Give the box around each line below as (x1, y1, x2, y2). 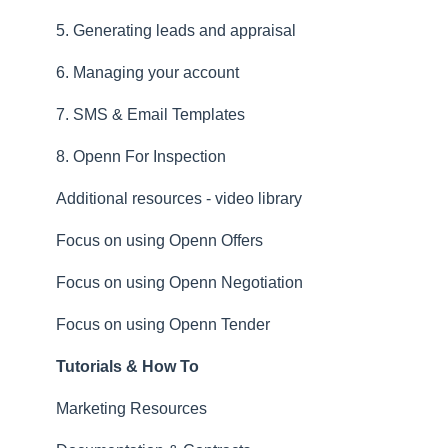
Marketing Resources (56, 400, 207, 418)
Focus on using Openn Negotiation (56, 274, 303, 292)
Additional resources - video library (56, 190, 302, 208)
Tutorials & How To (56, 358, 199, 376)
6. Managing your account (56, 64, 239, 82)
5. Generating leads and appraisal (56, 22, 296, 40)
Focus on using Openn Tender (56, 316, 270, 334)
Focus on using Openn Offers (56, 232, 263, 250)
